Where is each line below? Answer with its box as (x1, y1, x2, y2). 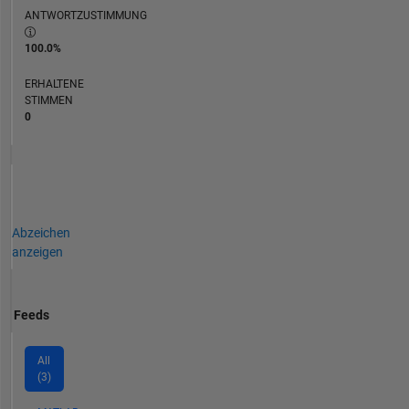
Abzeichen (11, 225, 70, 240)
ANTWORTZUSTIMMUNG (24, 8, 147, 22)
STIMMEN (24, 93, 73, 107)
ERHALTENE (24, 77, 84, 90)
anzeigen (11, 244, 63, 259)
